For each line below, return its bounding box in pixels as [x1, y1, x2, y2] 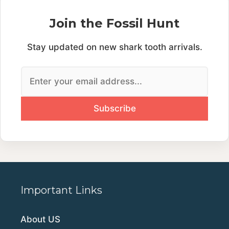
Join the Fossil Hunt [50, 15, 179, 31]
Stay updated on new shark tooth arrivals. [27, 41, 202, 52]
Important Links [20, 184, 102, 196]
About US [20, 214, 60, 224]
